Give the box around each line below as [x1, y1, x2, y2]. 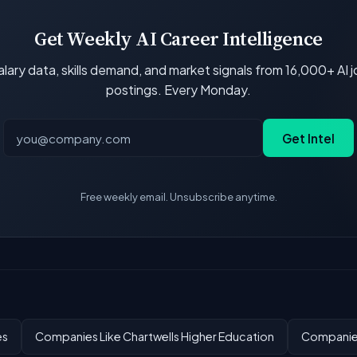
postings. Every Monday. [106, 80, 251, 98]
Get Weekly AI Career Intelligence [34, 25, 323, 52]
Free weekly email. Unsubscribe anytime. [80, 190, 277, 204]
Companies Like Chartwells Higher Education [35, 329, 274, 344]
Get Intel [282, 130, 335, 146]
